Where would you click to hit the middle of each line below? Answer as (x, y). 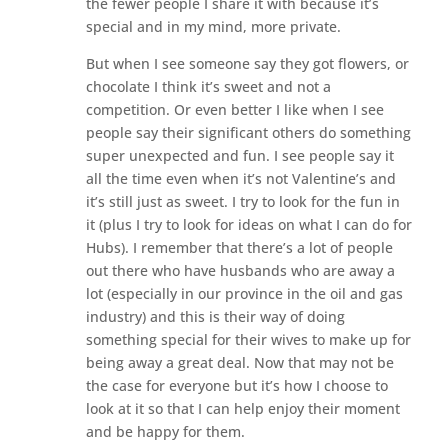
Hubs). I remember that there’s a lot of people (239, 247)
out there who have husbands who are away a (240, 270)
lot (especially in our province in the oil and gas (244, 293)
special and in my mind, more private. (213, 26)
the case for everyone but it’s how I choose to (236, 385)
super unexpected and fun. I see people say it (239, 155)
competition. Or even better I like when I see (234, 109)
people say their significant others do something (248, 132)
